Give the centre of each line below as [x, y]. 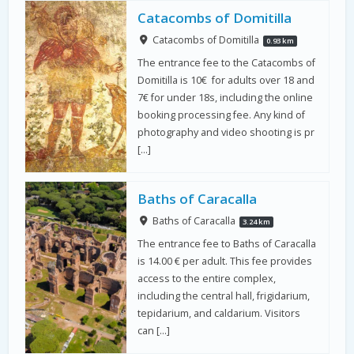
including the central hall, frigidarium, [224, 296]
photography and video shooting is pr [226, 132]
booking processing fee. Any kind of [222, 115]
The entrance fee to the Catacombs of [227, 62]
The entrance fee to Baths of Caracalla [227, 243]
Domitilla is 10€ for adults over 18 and [226, 80]
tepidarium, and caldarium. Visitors [219, 313]
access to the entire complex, [207, 278]
